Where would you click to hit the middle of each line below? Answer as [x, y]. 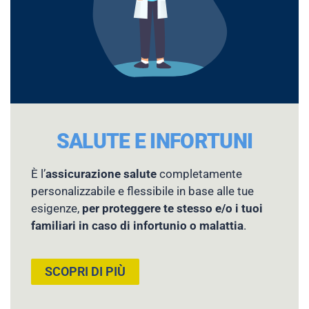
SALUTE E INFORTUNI [154, 141]
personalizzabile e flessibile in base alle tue [142, 191]
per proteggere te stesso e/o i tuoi [172, 209]
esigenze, [57, 209]
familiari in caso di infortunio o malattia [137, 226]
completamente [199, 174]
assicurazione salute [101, 174]
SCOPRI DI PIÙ [85, 271]
